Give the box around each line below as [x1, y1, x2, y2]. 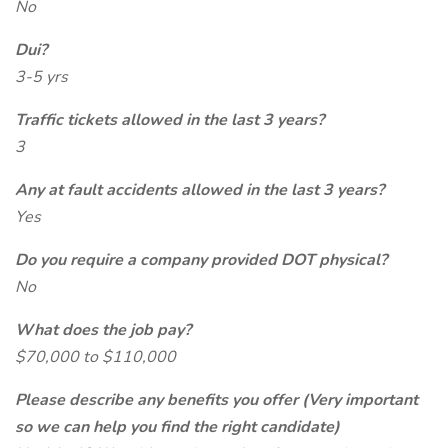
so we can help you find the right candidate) [15, 416, 340, 438]
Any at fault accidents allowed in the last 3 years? [15, 179, 384, 201]
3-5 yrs [15, 66, 68, 88]
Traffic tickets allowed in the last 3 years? [15, 109, 324, 131]
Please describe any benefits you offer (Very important [15, 389, 418, 411]
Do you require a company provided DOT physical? [15, 249, 387, 271]
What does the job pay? [15, 319, 191, 341]
